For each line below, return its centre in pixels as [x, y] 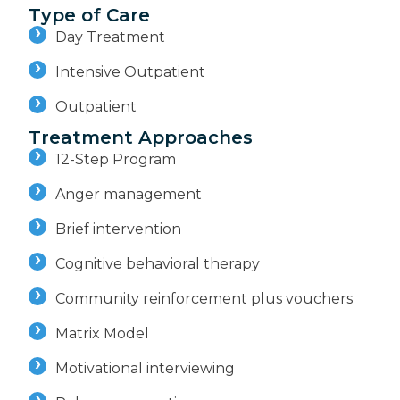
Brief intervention [118, 229]
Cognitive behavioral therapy [158, 264]
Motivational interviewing [145, 369]
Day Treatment [110, 37]
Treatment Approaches [141, 138]
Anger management [129, 195]
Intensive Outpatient [130, 72]
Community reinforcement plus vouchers [204, 299]
